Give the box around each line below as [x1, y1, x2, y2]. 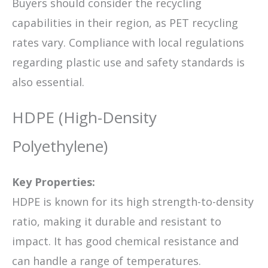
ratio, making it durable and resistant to [12, 214, 221, 229]
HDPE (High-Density [12, 106, 157, 129]
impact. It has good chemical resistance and [12, 234, 239, 249]
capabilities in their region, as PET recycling [12, 16, 238, 31]
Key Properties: [12, 175, 95, 190]
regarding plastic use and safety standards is [12, 55, 245, 70]
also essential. [12, 75, 84, 90]
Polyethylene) [12, 135, 108, 157]
